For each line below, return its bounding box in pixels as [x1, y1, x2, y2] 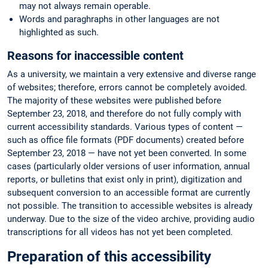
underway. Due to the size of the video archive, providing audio [7, 214, 255, 225]
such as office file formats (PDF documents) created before [7, 135, 244, 146]
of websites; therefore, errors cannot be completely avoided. [7, 82, 247, 93]
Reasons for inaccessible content [7, 48, 184, 63]
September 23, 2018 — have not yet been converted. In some [7, 148, 246, 159]
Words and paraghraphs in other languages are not [19, 14, 220, 25]
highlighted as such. [19, 27, 99, 38]
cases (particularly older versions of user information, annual [7, 161, 250, 172]
